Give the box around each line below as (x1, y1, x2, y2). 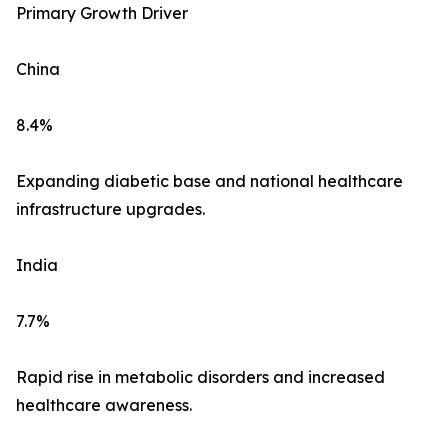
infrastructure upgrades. (16, 199, 205, 220)
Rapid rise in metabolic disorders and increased (16, 367, 385, 388)
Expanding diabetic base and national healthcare (16, 171, 403, 192)
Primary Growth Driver (16, 3, 188, 24)
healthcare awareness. (16, 395, 192, 416)
